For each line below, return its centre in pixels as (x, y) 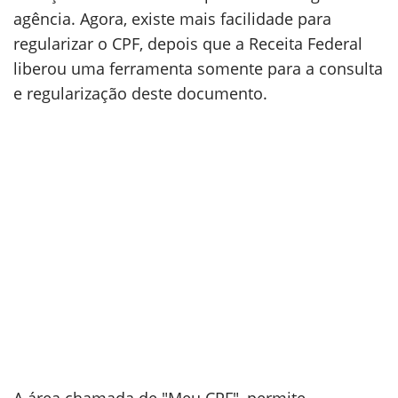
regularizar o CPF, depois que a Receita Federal (188, 44)
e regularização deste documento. (140, 93)
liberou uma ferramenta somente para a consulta (198, 68)
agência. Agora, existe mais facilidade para (172, 19)
